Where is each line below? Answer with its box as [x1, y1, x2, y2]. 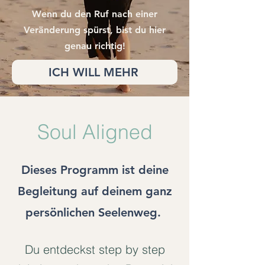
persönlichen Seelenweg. [25, 205, 164, 219]
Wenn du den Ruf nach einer [32, 8, 157, 20]
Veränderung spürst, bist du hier [24, 24, 166, 35]
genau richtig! [64, 40, 125, 51]
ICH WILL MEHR [49, 65, 138, 79]
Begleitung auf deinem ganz [17, 184, 172, 198]
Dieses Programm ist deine [21, 163, 169, 177]
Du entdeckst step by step [24, 242, 165, 257]
